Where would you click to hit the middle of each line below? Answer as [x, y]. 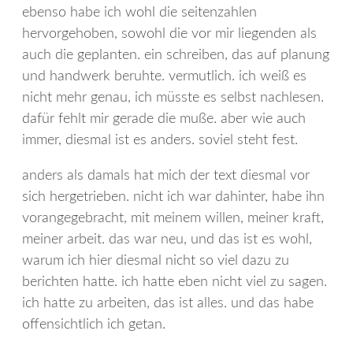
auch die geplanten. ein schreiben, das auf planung [176, 55]
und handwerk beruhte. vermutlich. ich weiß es [164, 76]
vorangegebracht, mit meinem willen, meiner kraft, [173, 218]
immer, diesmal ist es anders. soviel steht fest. [160, 140]
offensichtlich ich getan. [94, 324]
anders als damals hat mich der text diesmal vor [166, 175]
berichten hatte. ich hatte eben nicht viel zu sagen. [175, 282]
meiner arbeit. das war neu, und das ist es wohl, [167, 239]
